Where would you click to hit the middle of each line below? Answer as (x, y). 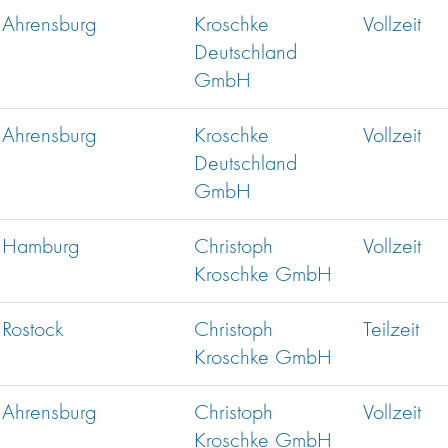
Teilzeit (391, 330)
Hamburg (40, 247)
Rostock (33, 330)
